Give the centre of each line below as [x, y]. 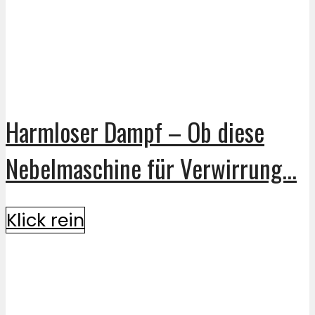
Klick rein [45, 220]
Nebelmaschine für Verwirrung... [151, 168]
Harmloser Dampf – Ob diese [135, 132]
